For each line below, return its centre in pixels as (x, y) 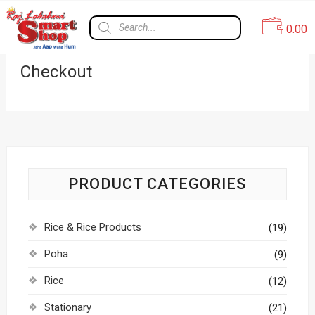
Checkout (56, 72)
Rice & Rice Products (92, 227)
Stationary (67, 307)
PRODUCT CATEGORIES (157, 184)
